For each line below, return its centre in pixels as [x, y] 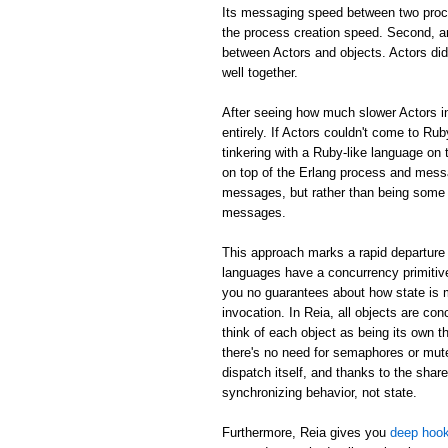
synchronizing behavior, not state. [319, 392]
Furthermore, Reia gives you [306, 432]
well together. [260, 72]
